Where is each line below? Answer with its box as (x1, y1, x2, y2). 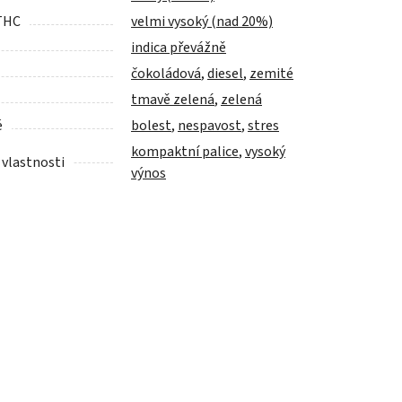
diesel (207, 64, 243, 84)
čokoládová (131, 64, 201, 84)
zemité (249, 64, 293, 84)
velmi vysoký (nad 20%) (131, 12, 273, 32)
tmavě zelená (131, 90, 214, 110)
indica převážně (131, 38, 226, 58)
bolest (131, 116, 171, 136)
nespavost (178, 116, 241, 136)
